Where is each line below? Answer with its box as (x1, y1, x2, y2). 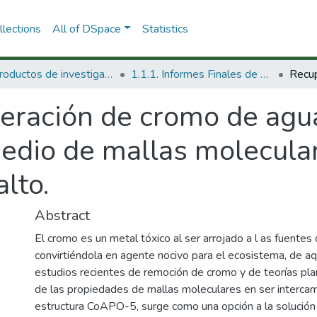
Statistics (142, 21, 188, 37)
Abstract (35, 206, 90, 225)
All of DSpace (52, 21, 121, 37)
